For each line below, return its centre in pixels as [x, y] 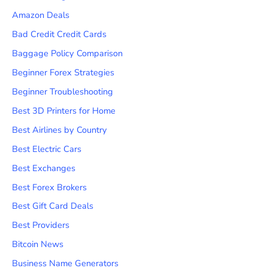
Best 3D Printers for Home [64, 110]
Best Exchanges [44, 168]
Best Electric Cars [47, 149]
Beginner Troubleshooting [63, 91]
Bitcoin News [38, 244]
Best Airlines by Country [60, 130]
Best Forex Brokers [49, 187]
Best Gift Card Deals [53, 206]
